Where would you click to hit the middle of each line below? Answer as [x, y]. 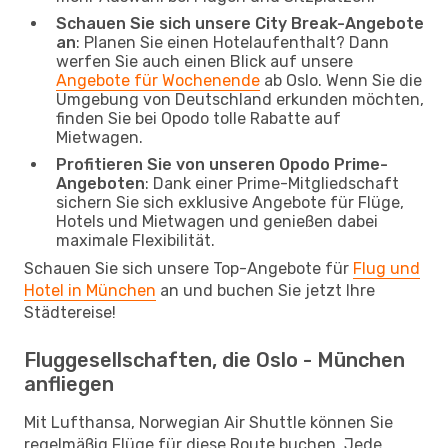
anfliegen [69, 383]
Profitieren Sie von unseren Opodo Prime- [222, 164]
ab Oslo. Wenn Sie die [341, 80]
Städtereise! [70, 312]
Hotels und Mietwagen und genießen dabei [217, 221]
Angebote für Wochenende [158, 80]
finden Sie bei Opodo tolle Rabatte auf [198, 118]
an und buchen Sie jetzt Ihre [265, 290]
